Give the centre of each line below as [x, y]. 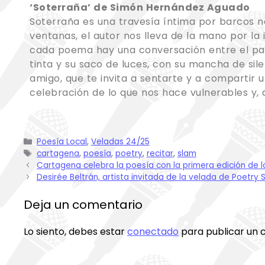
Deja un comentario [83, 204]
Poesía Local [62, 141]
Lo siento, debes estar [75, 231]
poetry [129, 153]
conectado [153, 231]
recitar [160, 153]
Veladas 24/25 [120, 141]
